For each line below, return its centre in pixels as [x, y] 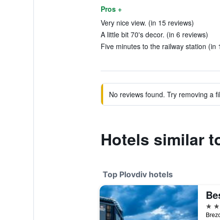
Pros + [111, 9]
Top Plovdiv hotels [137, 174]
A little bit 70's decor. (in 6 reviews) [154, 34]
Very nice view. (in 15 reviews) [147, 23]
